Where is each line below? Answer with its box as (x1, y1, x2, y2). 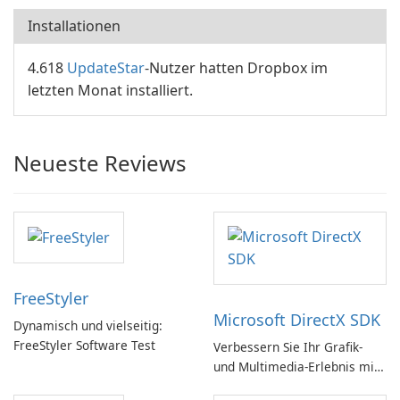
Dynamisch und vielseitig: (13, 317, 162, 335)
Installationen (28, 16, 121, 36)
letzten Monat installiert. (28, 80, 193, 100)
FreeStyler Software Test (13, 337, 155, 354)
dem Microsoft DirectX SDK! (213, 378, 374, 395)
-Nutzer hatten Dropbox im (145, 58, 328, 78)
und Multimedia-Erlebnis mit (213, 358, 379, 375)
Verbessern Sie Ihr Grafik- (213, 338, 362, 355)
